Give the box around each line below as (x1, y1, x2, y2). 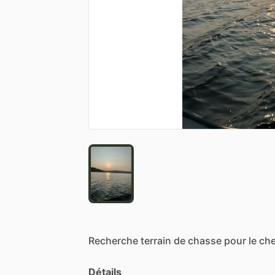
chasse (188, 234, 222, 247)
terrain (141, 234, 171, 247)
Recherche (88, 234, 138, 247)
